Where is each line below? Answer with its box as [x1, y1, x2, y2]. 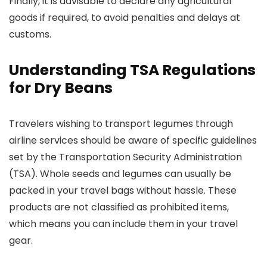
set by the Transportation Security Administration [9, 150, 242, 164]
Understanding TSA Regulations [9, 60, 256, 80]
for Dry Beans [9, 77, 113, 98]
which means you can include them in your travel [9, 217, 238, 231]
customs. [9, 27, 51, 41]
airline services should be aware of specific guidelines [9, 133, 257, 147]
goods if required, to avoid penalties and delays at [9, 11, 240, 24]
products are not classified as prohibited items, [9, 200, 229, 214]
